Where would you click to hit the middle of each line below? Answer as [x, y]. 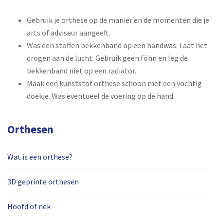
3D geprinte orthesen [43, 181]
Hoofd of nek [29, 206]
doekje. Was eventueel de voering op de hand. [101, 96]
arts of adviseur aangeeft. [68, 32]
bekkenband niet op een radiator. [82, 70]
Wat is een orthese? [40, 156]
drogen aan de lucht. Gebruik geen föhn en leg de [107, 58]
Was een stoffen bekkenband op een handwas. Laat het [117, 45]
